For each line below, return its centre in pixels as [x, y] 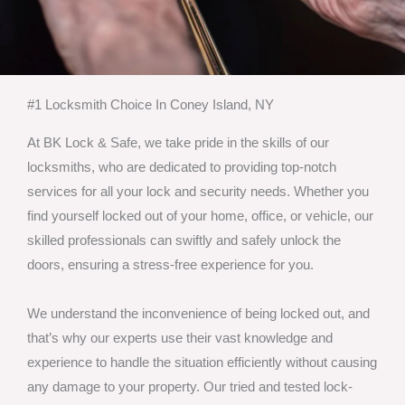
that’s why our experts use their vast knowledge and [180, 338]
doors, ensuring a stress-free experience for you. [170, 264]
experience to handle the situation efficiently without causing [202, 362]
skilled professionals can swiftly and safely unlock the [184, 240]
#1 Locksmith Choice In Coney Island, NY [151, 104]
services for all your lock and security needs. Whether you [198, 191]
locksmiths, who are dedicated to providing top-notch [182, 167]
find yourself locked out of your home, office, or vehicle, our [200, 216]
